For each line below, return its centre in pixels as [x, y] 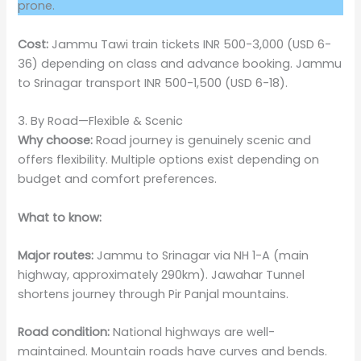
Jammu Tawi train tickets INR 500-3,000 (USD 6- [190, 44]
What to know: [60, 217]
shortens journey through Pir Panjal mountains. [154, 294]
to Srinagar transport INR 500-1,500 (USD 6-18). [153, 83]
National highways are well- [193, 332]
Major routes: [56, 255]
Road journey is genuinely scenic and [202, 141]
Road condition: [64, 332]
